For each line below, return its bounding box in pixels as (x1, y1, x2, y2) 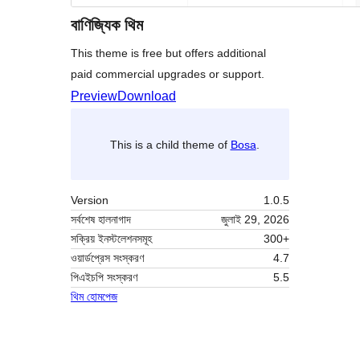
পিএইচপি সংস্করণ (71, 271, 137, 284)
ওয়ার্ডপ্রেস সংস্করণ (71, 252, 144, 265)
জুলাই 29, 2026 (221, 213, 289, 227)
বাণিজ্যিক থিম (71, 16, 143, 35)
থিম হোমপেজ (71, 290, 117, 304)
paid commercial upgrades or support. (71, 67, 264, 81)
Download (117, 89, 176, 104)
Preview (71, 89, 117, 104)
